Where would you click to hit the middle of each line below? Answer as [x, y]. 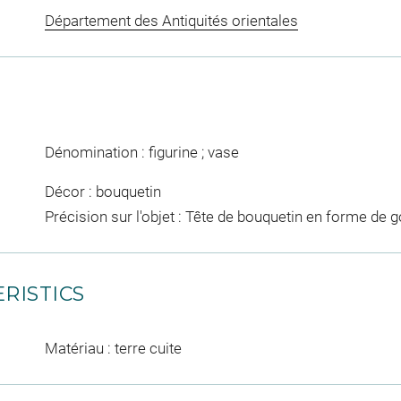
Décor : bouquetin [102, 191]
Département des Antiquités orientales [171, 21]
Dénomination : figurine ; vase [141, 153]
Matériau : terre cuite [113, 348]
